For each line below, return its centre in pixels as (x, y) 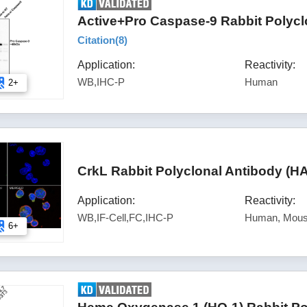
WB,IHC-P (101, 82)
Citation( (98, 40)
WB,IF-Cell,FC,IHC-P (126, 218)
